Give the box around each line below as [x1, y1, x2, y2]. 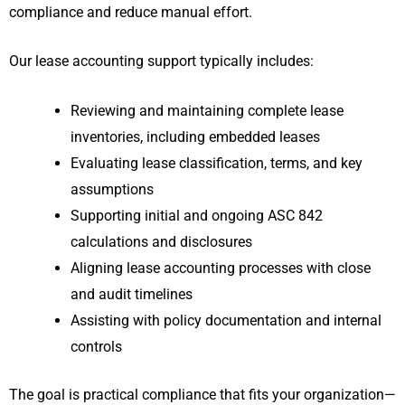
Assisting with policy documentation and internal [71, 311, 381, 329]
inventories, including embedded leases [71, 127, 320, 146]
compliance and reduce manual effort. [9, 3, 252, 21]
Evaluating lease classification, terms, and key [71, 154, 363, 172]
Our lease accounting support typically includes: [9, 52, 314, 71]
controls [71, 337, 122, 355]
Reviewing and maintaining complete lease [71, 101, 344, 119]
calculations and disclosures [71, 232, 252, 250]
